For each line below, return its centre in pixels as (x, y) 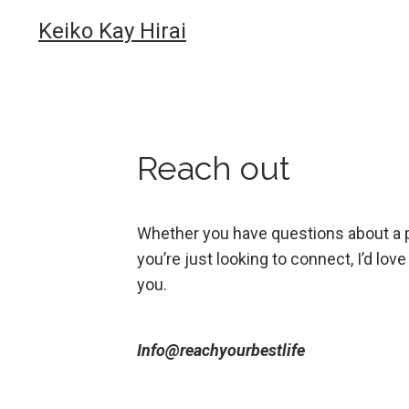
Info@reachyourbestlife (220, 350)
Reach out (213, 168)
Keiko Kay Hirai (112, 31)
